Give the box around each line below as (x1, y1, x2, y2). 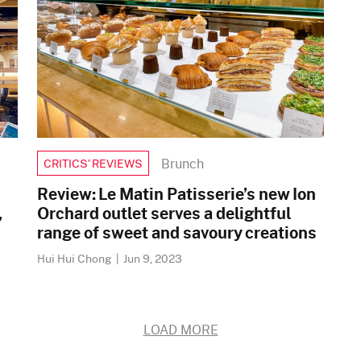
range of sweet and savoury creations (37, 220, 317, 244)
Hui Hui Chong (37, 250, 114, 267)
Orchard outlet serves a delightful (37, 201, 291, 225)
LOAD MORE (143, 320, 218, 338)
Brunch (161, 154, 204, 172)
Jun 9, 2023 (123, 250, 182, 267)
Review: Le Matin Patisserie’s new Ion (37, 181, 316, 205)
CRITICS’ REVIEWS (44, 155, 143, 172)
